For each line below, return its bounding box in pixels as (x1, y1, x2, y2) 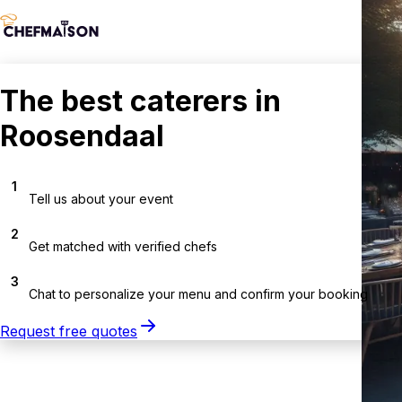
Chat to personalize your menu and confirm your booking (29, 285, 368, 301)
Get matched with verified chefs (29, 238, 217, 254)
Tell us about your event (29, 190, 173, 206)
